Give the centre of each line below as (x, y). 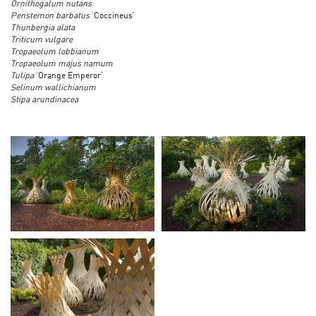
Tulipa (22, 76)
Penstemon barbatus (51, 16)
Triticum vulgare (42, 40)
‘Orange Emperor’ (68, 76)
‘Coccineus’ (113, 16)
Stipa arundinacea (44, 100)
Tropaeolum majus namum (62, 64)
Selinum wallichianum (53, 88)
